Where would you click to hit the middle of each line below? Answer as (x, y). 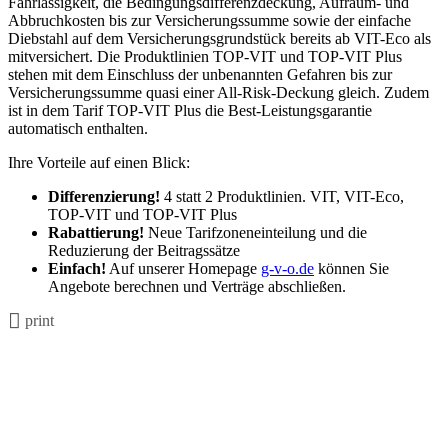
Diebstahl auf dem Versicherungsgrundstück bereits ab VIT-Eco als (219, 38)
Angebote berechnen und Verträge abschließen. (197, 286)
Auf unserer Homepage (183, 268)
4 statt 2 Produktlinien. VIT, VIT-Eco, (282, 196)
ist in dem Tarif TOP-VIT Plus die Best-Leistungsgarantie (190, 110)
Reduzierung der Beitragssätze (144, 250)
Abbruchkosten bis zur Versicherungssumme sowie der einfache (209, 20)
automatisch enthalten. (78, 128)
